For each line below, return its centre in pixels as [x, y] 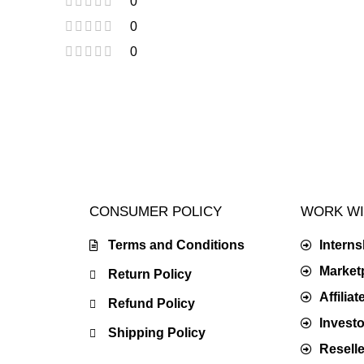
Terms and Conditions [176, 245]
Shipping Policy [156, 333]
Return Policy [149, 274]
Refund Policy [151, 303]
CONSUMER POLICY [156, 212]
